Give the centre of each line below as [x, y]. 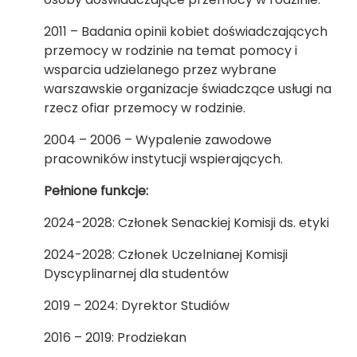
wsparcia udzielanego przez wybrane [160, 70]
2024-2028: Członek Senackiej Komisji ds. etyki [186, 223]
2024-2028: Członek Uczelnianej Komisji [166, 255]
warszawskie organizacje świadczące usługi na [188, 89]
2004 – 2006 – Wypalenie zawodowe [158, 140]
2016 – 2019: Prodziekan [115, 337]
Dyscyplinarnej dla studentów [136, 274]
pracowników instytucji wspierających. [163, 159]
